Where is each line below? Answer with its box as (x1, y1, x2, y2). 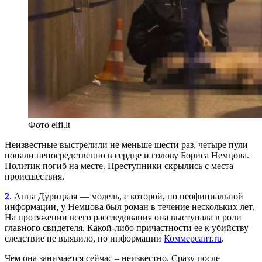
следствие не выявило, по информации (5, 233, 164, 243)
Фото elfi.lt (28, 119, 70, 130)
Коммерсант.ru (164, 233, 222, 243)
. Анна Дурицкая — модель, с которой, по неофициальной (9, 191, 243, 201)
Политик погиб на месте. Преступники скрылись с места (5, 160, 233, 171)
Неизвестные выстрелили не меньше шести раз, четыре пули (5, 139, 248, 150)
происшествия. (5, 171, 64, 181)
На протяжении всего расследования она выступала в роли (5, 212, 242, 222)
